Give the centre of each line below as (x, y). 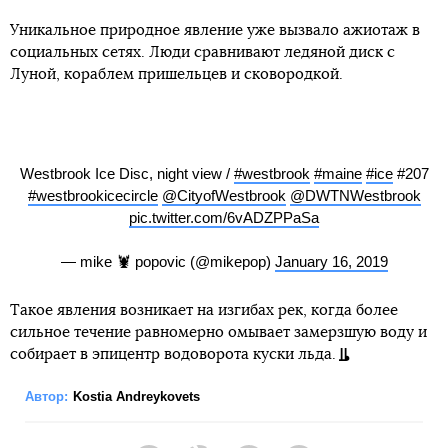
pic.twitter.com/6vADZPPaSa (224, 217)
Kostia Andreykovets (136, 397)
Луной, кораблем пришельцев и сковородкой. (176, 74)
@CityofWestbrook (223, 195)
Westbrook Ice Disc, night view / (126, 173)
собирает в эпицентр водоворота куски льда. (173, 355)
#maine (337, 173)
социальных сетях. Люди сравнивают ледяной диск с (202, 52)
